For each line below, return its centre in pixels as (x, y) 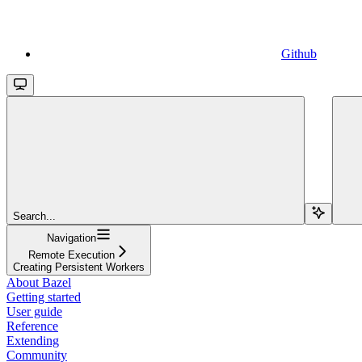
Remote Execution (72, 255)
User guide (34, 311)
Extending (33, 340)
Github (299, 53)
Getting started (44, 297)
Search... (34, 216)
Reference (32, 326)
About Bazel (39, 282)
